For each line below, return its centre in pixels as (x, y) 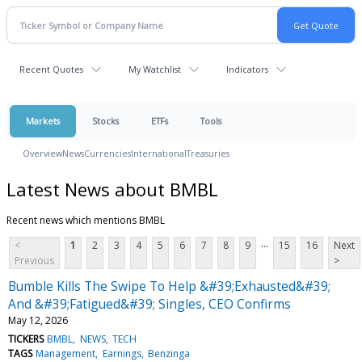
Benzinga (168, 353)
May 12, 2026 (38, 320)
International (159, 153)
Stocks (105, 121)
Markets (43, 121)
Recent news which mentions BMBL (86, 220)
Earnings (122, 353)
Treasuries (208, 153)
